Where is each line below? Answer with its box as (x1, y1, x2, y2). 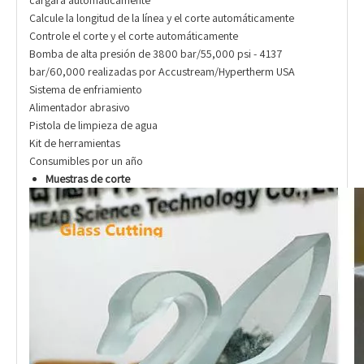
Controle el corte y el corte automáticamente (29, 28, 238, 44)
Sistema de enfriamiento (29, 82, 142, 97)
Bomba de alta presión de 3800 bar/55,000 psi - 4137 (29, 46, 282, 62)
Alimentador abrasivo (29, 100, 130, 115)
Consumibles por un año (29, 154, 143, 169)
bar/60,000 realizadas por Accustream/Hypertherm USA (29, 64, 295, 80)
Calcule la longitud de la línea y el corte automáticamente (29, 11, 294, 26)
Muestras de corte (45, 171, 130, 187)
